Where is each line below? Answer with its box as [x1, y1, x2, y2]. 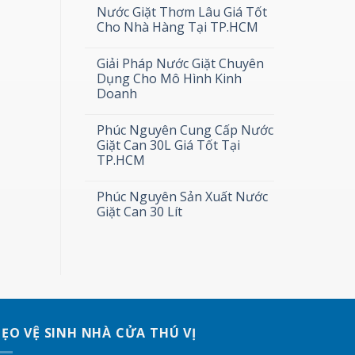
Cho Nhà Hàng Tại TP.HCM [97, 17, 258, 36]
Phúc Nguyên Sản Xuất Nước [97, 187, 268, 205]
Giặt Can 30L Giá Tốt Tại [97, 136, 240, 154]
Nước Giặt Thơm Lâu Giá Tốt [97, 2, 267, 21]
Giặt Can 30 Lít [97, 202, 182, 220]
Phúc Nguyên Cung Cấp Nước [97, 120, 273, 139]
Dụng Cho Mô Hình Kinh [97, 69, 242, 87]
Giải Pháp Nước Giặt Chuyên [97, 54, 264, 72]
